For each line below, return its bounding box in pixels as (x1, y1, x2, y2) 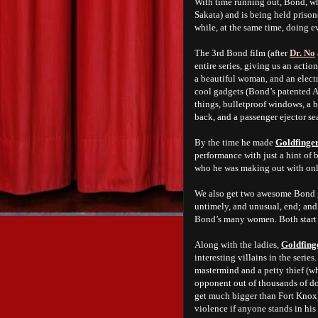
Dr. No (290, 48, 315, 58)
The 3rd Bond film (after (194, 48, 290, 58)
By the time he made (194, 137, 275, 148)
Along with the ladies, (194, 239, 281, 250)
